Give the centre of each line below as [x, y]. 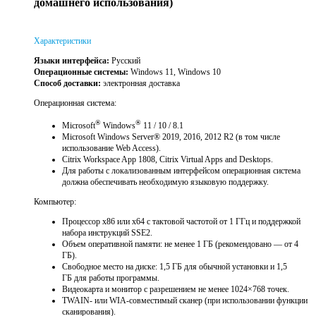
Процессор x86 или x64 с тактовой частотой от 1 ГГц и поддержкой [181, 222]
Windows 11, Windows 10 [175, 72]
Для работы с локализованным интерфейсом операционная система [181, 171]
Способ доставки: [67, 84]
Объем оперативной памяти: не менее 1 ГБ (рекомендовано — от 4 [180, 244]
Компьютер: [55, 202]
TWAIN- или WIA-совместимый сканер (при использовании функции [185, 301]
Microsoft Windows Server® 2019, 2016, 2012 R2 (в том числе [171, 137]
